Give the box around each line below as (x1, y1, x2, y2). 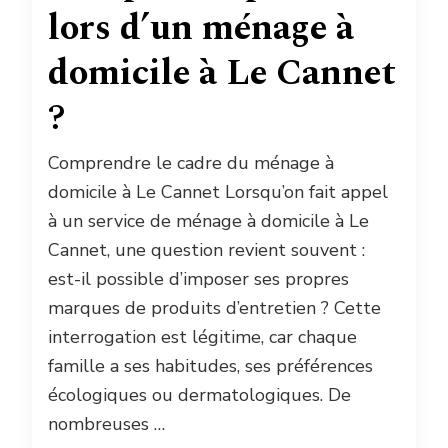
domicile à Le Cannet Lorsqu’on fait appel (48, 179, 388, 204)
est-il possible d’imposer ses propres (48, 266, 349, 291)
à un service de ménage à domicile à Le (48, 208, 369, 233)
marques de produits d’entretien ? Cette (48, 295, 381, 320)
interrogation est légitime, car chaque (48, 324, 357, 349)
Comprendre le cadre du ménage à (48, 150, 334, 175)
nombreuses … (48, 411, 165, 436)
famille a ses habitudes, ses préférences (48, 353, 373, 378)
